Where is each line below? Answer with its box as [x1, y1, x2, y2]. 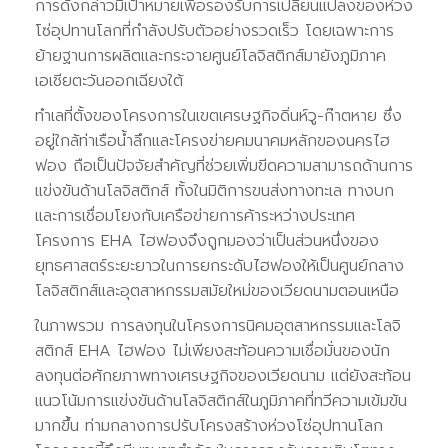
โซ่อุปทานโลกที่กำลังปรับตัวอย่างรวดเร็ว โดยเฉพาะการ [35, 18, 394, 43]
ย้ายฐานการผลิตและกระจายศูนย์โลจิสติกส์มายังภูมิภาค [35, 43, 386, 68]
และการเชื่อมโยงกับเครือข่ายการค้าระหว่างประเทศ [35, 203, 355, 228]
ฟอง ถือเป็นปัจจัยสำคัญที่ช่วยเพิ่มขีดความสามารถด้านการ [35, 153, 413, 178]
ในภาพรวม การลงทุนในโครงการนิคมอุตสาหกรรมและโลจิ [35, 313, 401, 338]
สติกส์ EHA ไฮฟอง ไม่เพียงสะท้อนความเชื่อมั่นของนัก [35, 338, 390, 363]
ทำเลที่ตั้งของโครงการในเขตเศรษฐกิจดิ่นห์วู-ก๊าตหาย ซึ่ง [35, 103, 402, 128]
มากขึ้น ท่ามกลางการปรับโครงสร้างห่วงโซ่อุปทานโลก [35, 413, 383, 438]
